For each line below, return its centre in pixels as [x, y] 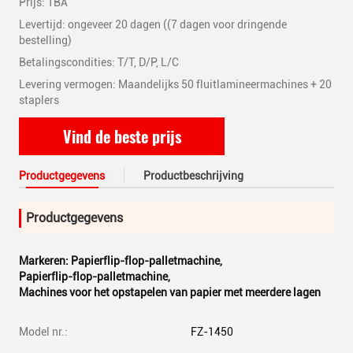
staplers [39, 100]
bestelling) [45, 40]
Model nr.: [43, 332]
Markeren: [45, 261]
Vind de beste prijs [122, 136]
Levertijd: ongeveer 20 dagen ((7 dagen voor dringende [153, 24]
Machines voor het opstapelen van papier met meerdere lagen [170, 292]
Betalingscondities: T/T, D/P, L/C [99, 62]
